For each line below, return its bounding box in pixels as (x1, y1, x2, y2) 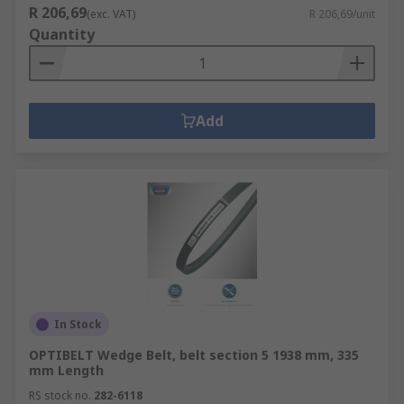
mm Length (29, 362, 104, 379)
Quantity (29, 24, 95, 44)
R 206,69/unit (309, 6, 375, 22)
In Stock (54, 317, 102, 332)
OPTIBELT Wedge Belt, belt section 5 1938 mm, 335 (29, 346, 359, 363)
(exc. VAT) (87, 6, 135, 22)
